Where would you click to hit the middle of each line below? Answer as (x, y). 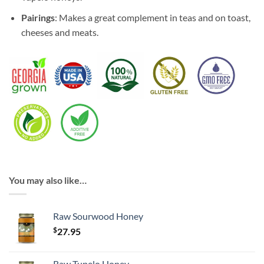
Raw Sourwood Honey (98, 216)
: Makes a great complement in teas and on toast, (152, 18)
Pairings (38, 18)
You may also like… (48, 180)
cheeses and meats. (60, 32)
